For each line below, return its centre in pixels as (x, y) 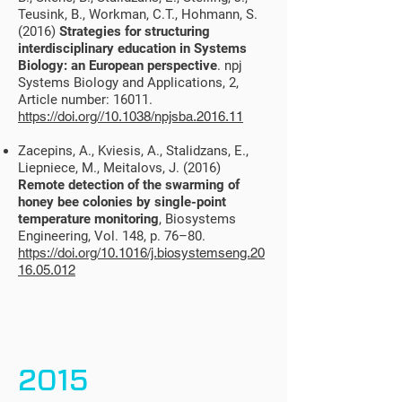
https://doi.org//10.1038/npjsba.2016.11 (131, 116)
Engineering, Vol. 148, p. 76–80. (114, 236)
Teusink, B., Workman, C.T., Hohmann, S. (138, 14)
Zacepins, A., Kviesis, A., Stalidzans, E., (133, 151)
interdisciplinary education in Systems (132, 48)
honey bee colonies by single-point (122, 202)
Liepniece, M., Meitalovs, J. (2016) (119, 168)
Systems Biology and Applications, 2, (128, 83)
